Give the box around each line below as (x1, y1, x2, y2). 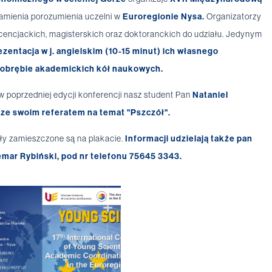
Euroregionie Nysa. (123, 12, 205, 22)
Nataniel (192, 90, 228, 101)
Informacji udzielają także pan (125, 134, 253, 144)
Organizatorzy (205, 12, 262, 22)
